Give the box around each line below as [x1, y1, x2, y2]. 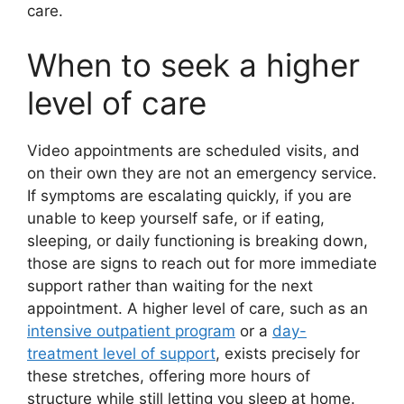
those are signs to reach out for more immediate [27, 253, 377, 272]
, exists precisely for [216, 344, 360, 363]
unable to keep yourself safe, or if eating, [27, 208, 325, 227]
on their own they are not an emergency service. [27, 163, 377, 182]
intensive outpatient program [27, 321, 235, 340]
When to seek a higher [27, 45, 360, 84]
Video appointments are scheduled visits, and [27, 141, 360, 160]
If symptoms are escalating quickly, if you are [27, 186, 352, 205]
